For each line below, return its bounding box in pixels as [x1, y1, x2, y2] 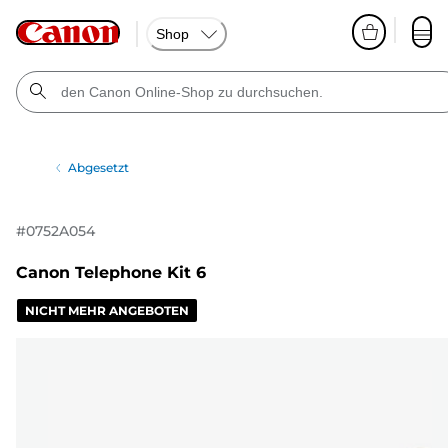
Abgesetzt [68, 160, 130, 175]
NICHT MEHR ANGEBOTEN [25, 303, 189, 319]
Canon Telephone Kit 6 [16, 263, 206, 283]
